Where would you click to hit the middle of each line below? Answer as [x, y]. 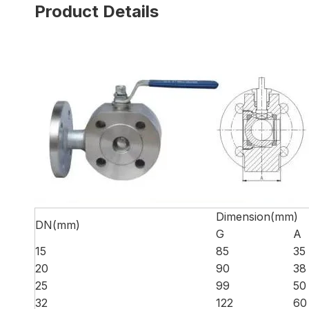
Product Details [97, 11]
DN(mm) [58, 225]
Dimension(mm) [257, 217]
